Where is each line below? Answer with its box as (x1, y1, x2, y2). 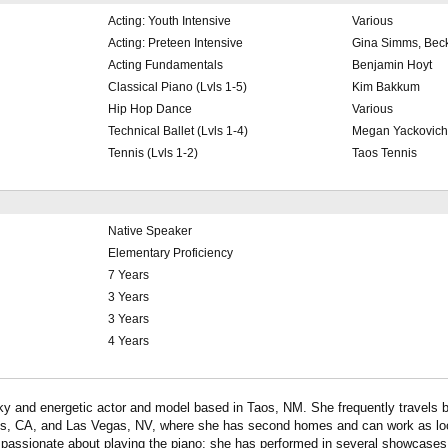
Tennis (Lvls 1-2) (107, 146, 198, 161)
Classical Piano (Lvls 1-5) (107, 80, 247, 95)
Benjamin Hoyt (351, 58, 432, 73)
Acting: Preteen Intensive (107, 36, 243, 51)
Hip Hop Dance (107, 102, 192, 117)
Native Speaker (107, 224, 192, 239)
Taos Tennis (351, 146, 417, 161)
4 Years (107, 334, 149, 349)
